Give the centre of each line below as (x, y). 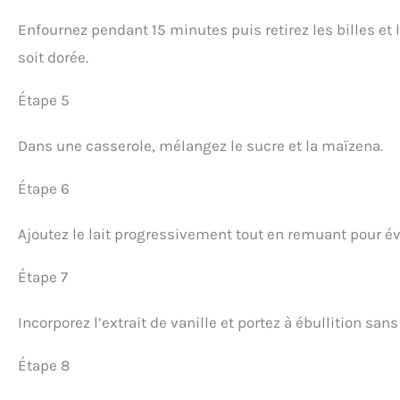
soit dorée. (53, 57)
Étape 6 (44, 188)
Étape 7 (43, 276)
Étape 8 (44, 365)
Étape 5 (44, 100)
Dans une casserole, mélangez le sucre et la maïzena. (200, 145)
